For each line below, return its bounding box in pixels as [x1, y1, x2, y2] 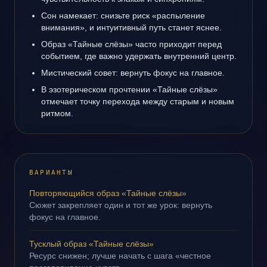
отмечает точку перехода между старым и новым [41, 97, 234, 106]
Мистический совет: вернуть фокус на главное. [41, 68, 225, 77]
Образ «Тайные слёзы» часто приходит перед [41, 39, 222, 49]
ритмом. [41, 108, 73, 118]
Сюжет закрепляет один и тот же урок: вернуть [29, 200, 212, 210]
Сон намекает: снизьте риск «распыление [41, 11, 205, 20]
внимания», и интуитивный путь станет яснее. [41, 23, 222, 32]
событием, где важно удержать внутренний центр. [41, 51, 237, 61]
